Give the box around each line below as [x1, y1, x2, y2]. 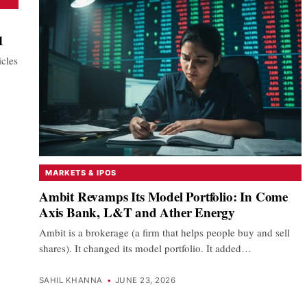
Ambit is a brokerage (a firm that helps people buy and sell [39, 225, 290, 239]
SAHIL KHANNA [39, 275, 103, 286]
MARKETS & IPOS [45, 168, 117, 178]
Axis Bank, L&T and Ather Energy [39, 203, 236, 222]
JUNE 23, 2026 [115, 275, 175, 286]
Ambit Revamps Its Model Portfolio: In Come [39, 187, 288, 206]
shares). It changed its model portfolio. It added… [39, 241, 251, 255]
